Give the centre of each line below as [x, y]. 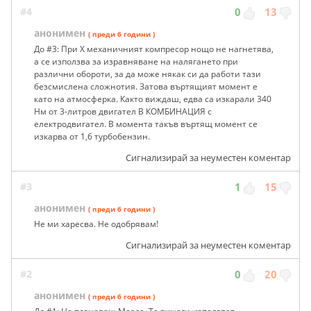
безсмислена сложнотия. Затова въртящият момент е [146, 86]
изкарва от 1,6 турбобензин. [92, 136]
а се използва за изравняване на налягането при [136, 61]
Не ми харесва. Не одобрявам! [96, 224]
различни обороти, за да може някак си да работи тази [148, 74]
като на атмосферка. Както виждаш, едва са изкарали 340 [153, 99]
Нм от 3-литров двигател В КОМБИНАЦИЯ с [123, 111]
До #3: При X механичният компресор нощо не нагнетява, [154, 49]
